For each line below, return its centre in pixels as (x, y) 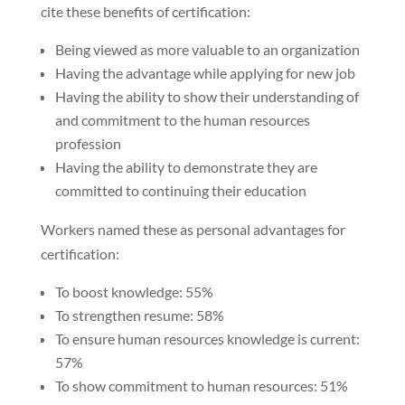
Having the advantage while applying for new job (205, 72)
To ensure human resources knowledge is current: (207, 338)
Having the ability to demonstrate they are (186, 166)
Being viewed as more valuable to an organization (207, 49)
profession (88, 143)
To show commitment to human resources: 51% (201, 385)
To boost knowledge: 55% (134, 291)
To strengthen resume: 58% (139, 315)
